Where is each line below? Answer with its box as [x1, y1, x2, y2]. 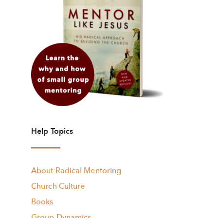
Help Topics [31, 126, 73, 137]
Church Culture [31, 181, 85, 192]
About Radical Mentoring [31, 165, 122, 176]
